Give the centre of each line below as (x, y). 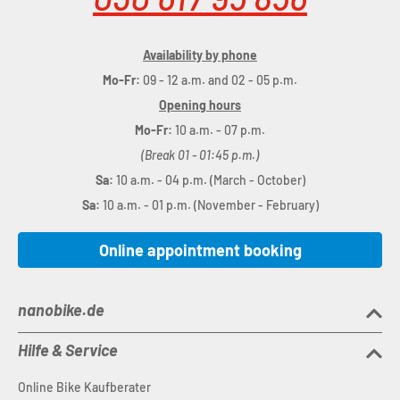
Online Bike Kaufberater (84, 387)
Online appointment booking (200, 250)
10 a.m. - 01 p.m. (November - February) (210, 205)
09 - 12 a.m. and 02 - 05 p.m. (219, 80)
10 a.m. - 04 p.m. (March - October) (210, 180)
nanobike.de (61, 310)
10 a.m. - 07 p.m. (220, 130)
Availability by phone (200, 55)
